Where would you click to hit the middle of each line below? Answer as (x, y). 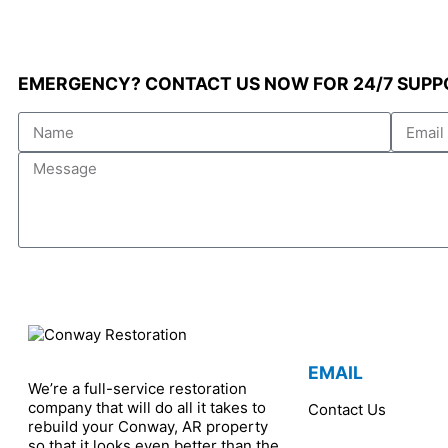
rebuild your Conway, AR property (148, 426)
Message (49, 160)
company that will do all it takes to (147, 407)
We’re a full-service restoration (137, 388)
